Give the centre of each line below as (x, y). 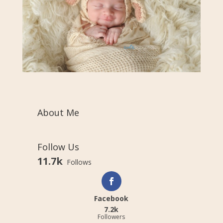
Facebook (111, 199)
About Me (58, 113)
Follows (79, 162)
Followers (111, 217)
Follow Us (58, 147)
